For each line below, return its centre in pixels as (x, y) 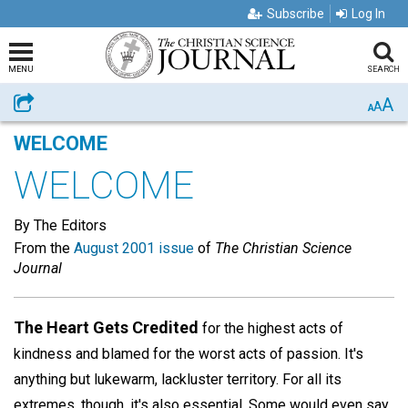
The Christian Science (283, 248)
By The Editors (60, 225)
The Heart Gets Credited (106, 327)
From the (44, 248)
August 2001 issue (134, 248)
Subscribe (296, 14)
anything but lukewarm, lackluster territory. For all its (178, 379)
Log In (368, 14)
